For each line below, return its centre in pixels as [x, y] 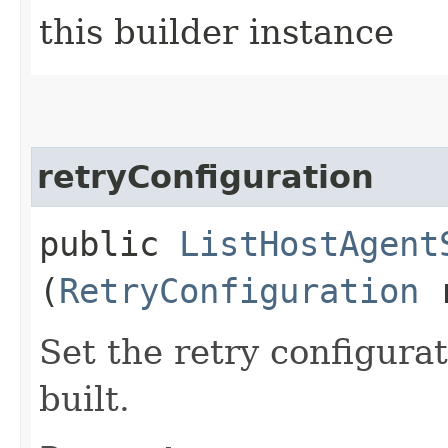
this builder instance [216, 31]
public [109, 243]
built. [84, 398]
